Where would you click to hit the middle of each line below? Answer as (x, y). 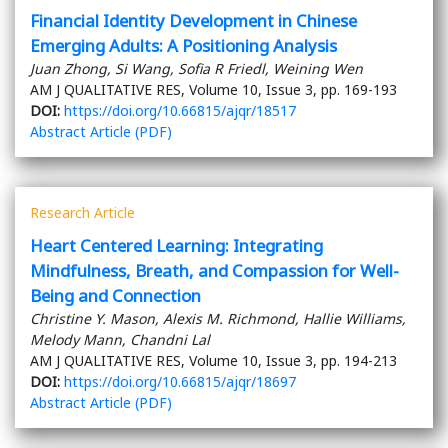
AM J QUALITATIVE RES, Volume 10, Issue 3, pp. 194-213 (213, 361)
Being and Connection (115, 296)
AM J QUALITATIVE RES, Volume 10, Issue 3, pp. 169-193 (213, 90)
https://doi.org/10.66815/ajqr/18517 (180, 111)
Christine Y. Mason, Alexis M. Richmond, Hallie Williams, (218, 319)
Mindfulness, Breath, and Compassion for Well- (214, 271)
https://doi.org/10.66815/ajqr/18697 (180, 382)
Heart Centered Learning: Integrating (176, 246)
